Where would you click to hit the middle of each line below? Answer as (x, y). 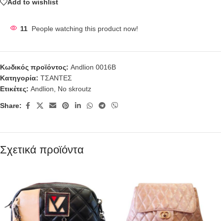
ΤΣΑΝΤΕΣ (56, 78)
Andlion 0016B (93, 67)
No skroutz (74, 89)
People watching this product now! (85, 28)
